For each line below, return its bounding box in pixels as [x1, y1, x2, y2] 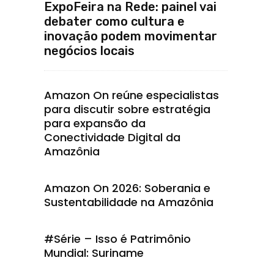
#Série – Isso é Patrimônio [44, 231, 191, 246]
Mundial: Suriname [44, 245, 144, 261]
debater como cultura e [44, 14, 185, 29]
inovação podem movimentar [44, 29, 217, 43]
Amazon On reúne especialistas [44, 87, 219, 103]
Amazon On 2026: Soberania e [44, 180, 210, 196]
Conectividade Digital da [44, 130, 180, 145]
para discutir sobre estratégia [44, 102, 210, 117]
